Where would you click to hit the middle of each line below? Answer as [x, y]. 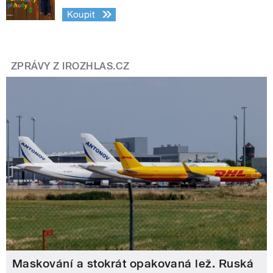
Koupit [81, 14]
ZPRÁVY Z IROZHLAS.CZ [70, 66]
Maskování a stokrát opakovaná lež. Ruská [133, 264]
